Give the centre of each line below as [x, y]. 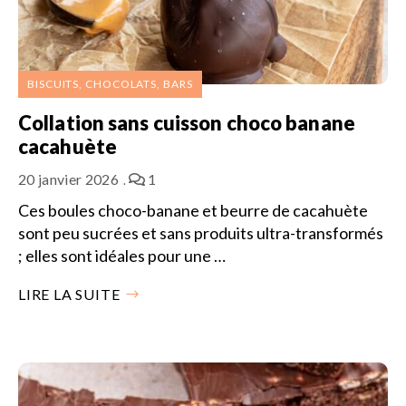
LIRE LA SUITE [69, 294]
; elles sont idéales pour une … [122, 255]
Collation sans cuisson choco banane [187, 122]
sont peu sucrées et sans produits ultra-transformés [201, 232]
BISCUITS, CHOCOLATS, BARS [110, 83]
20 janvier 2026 [68, 179]
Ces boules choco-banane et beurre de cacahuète [193, 210]
